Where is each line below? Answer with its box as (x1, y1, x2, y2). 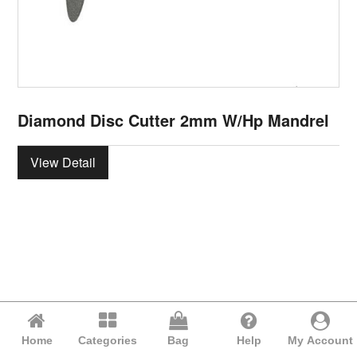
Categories (78, 334, 138, 347)
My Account (287, 334, 353, 347)
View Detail (30, 152, 96, 171)
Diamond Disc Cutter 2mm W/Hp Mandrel (18, 108, 330, 131)
